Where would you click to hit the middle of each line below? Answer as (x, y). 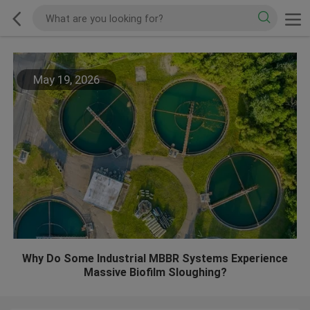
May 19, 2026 (66, 80)
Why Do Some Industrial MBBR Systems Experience (155, 259)
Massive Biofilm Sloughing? (155, 273)
